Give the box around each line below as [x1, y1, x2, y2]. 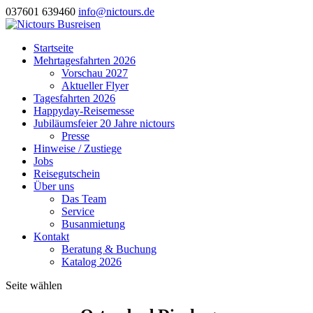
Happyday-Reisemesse [34, 105, 134, 117]
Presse [61, 130, 89, 142]
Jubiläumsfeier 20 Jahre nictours [34, 117, 175, 129]
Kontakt [34, 231, 69, 242]
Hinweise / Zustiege [34, 143, 122, 154]
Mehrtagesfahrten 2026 [34, 54, 136, 66]
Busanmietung [61, 218, 125, 230]
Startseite [34, 42, 73, 54]
